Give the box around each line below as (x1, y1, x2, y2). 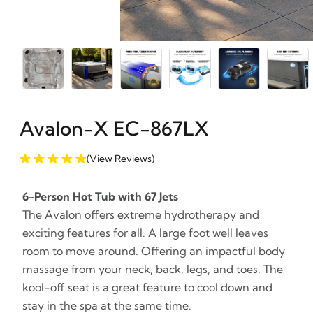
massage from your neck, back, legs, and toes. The (22, 262, 283, 277)
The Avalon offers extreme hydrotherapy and (22, 208, 259, 222)
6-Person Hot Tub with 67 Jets (22, 189, 178, 204)
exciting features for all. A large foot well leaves (22, 226, 268, 240)
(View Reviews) (87, 152, 154, 166)
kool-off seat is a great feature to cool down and (22, 280, 272, 295)
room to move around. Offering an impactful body (22, 244, 285, 259)
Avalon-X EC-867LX (20, 116, 209, 141)
